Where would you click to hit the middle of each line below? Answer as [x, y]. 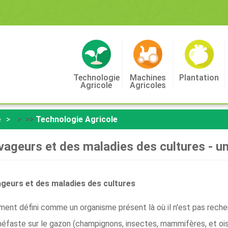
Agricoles [148, 85]
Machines [148, 78]
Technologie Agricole [77, 119]
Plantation [199, 78]
